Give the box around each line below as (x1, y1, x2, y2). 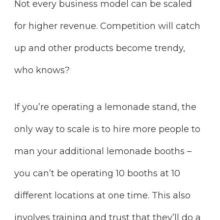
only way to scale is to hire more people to (14, 123, 200, 135)
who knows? (14, 64, 72, 76)
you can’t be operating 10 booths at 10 (14, 167, 180, 179)
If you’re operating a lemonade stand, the (14, 101, 196, 112)
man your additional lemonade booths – (14, 145, 192, 157)
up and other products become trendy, (14, 42, 185, 54)
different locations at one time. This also (14, 190, 191, 201)
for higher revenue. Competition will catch (14, 20, 200, 31)
